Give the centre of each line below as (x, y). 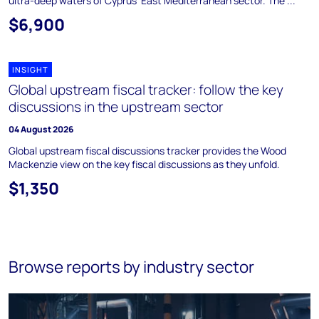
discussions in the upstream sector (116, 107)
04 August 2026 (41, 129)
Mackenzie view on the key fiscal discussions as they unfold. (144, 164)
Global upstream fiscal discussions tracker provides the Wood (147, 151)
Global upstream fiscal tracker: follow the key (146, 90)
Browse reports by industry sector (131, 267)
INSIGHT (30, 69)
